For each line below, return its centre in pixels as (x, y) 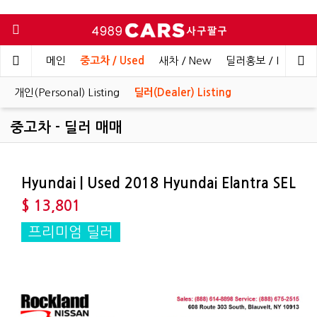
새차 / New (185, 60)
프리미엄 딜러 (71, 232)
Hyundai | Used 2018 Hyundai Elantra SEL (158, 183)
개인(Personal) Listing (67, 92)
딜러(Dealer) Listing (183, 92)
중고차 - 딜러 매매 (67, 127)
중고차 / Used (112, 60)
